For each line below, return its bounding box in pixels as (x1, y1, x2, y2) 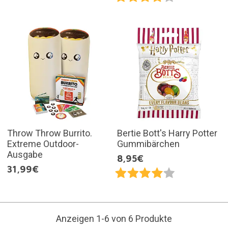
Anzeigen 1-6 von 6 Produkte (56, 213, 172, 224)
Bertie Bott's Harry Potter (117, 127, 217, 138)
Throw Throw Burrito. (7, 127, 92, 138)
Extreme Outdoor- (7, 138, 79, 149)
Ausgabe (7, 149, 43, 160)
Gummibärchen (117, 138, 180, 149)
